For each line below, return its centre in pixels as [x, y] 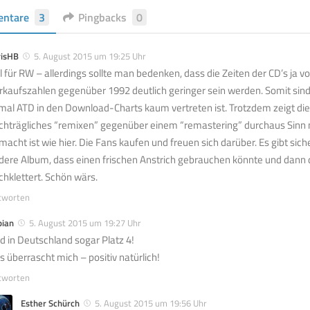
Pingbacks [102, 17]
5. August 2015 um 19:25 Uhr [90, 56]
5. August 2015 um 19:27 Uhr [85, 222]
